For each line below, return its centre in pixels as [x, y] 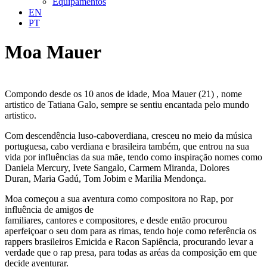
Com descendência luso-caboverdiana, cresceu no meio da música [128, 135]
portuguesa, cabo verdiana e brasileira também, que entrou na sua [127, 146]
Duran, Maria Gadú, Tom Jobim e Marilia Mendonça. [105, 178]
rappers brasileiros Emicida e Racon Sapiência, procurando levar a [129, 241]
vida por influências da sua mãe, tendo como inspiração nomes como [133, 157]
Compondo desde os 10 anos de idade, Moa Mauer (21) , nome [123, 94]
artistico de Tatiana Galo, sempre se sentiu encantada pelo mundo [127, 104]
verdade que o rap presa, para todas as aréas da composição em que [131, 252]
